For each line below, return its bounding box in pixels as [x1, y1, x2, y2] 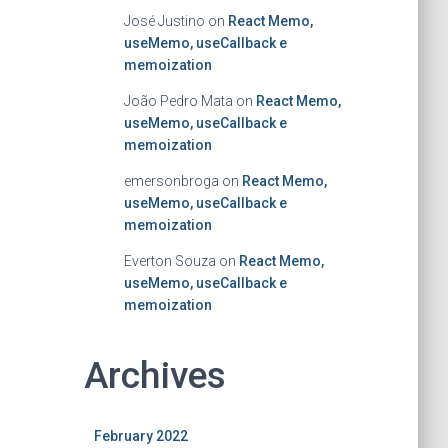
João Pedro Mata [123, 93, 233, 109]
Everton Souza [123, 253, 216, 269]
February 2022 [93, 428, 188, 444]
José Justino [123, 13, 205, 29]
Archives [83, 354, 226, 397]
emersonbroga [123, 173, 219, 189]
